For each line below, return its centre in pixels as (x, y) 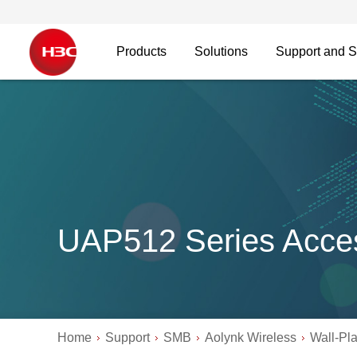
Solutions (221, 51)
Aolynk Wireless (251, 337)
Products (141, 51)
